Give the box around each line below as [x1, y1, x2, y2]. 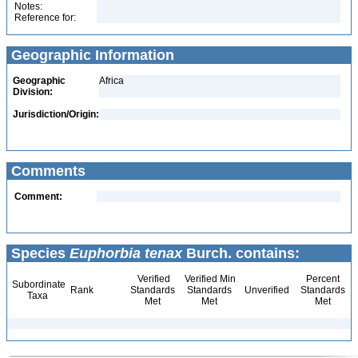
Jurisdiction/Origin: [13, 109, 99, 120]
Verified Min [182, 273, 236, 284]
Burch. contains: [182, 245, 300, 261]
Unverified [242, 284, 289, 296]
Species [7, 245, 70, 261]
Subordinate [10, 279, 66, 290]
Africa [99, 75, 124, 86]
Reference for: [14, 12, 76, 23]
